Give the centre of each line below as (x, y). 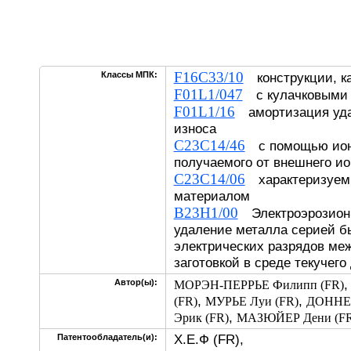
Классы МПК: (129, 74)
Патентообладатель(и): (107, 337)
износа (201, 128)
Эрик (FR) (201, 318)
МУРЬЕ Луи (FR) (251, 301)
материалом (212, 196)
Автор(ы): (136, 282)
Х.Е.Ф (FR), (208, 339)
